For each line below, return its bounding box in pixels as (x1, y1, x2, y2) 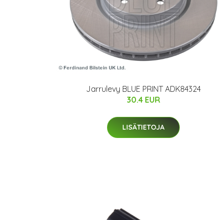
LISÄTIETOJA (122, 123, 165, 132)
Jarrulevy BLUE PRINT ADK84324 (86, 84, 201, 94)
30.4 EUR (127, 95, 160, 105)
